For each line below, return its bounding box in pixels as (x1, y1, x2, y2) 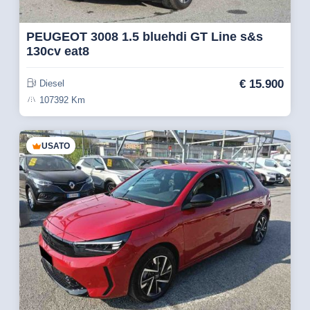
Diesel (39, 78, 64, 89)
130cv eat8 (26, 44, 89, 58)
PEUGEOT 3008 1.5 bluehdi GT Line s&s (26, 29, 263, 44)
